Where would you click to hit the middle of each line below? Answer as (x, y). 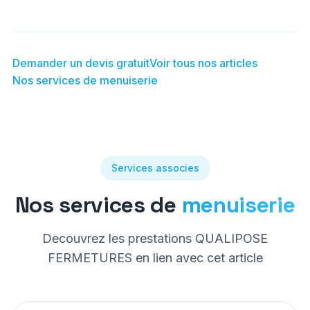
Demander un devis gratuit (81, 63)
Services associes (155, 168)
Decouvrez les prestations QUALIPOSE (155, 238)
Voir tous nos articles (203, 63)
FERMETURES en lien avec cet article (155, 258)
